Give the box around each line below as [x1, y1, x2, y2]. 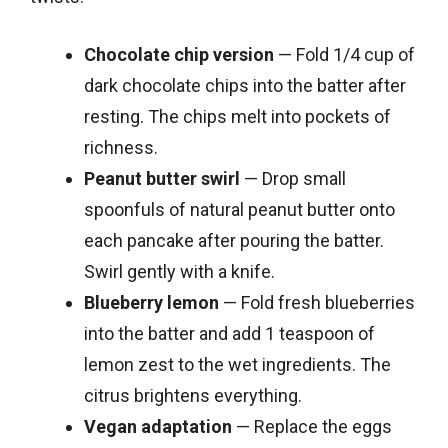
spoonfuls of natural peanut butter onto [84, 198, 395, 220]
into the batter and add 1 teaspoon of [84, 322, 375, 344]
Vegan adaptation [84, 415, 232, 437]
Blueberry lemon [84, 291, 219, 313]
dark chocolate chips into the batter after [84, 74, 406, 96]
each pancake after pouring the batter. [84, 229, 384, 251]
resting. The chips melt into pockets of [84, 105, 391, 127]
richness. [84, 136, 158, 158]
